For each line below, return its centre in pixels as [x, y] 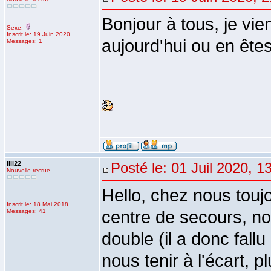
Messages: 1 [24, 41]
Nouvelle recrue [28, 170]
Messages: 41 [26, 211]
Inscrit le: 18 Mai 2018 [38, 204]
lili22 [14, 163]
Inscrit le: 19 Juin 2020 [38, 34]
